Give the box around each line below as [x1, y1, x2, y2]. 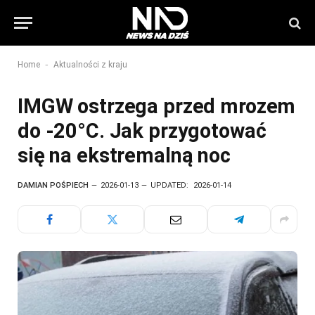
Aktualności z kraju [53, 60, 127, 70]
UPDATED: [150, 181, 188, 190]
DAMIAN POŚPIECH [18, 181, 89, 190]
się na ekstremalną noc [18, 143, 231, 167]
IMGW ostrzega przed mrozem [18, 94, 296, 118]
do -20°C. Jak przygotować [18, 119, 266, 143]
